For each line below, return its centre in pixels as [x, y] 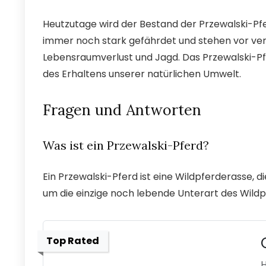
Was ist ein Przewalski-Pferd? [126, 145]
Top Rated [73, 241]
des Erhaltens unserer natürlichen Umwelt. [142, 74]
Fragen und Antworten [122, 110]
